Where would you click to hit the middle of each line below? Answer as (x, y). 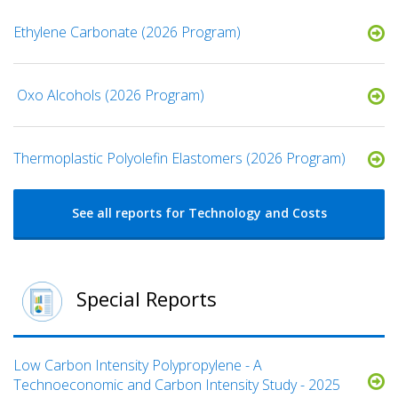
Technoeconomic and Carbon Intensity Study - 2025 (177, 385)
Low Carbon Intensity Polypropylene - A (138, 366)
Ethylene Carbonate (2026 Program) (127, 32)
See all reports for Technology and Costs (199, 213)
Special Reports (144, 299)
